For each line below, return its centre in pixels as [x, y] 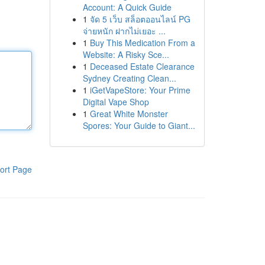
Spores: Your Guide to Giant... [139, 125]
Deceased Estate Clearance [142, 66]
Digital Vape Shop [116, 102]
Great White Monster [129, 114]
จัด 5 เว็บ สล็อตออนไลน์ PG [140, 19]
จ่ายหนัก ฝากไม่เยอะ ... [124, 31]
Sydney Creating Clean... [129, 78]
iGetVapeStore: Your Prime [140, 90]
